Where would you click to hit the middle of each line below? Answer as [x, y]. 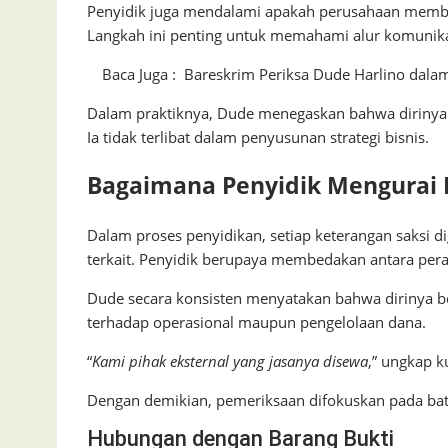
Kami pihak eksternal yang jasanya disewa [230, 360]
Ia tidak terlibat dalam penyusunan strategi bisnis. [258, 137]
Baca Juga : [139, 74]
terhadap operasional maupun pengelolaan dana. [256, 321]
